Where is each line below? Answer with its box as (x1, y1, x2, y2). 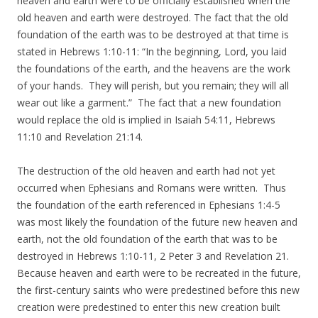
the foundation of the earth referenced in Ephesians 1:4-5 (17, 197, 280, 212)
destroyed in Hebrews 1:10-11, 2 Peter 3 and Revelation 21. (17, 248, 292, 263)
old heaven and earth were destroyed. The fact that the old (17, 10, 288, 24)
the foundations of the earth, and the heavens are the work (17, 61, 290, 75)
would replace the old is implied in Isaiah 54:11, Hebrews (17, 112, 275, 126)
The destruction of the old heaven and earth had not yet (17, 163, 275, 177)
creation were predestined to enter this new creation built (17, 300, 280, 314)
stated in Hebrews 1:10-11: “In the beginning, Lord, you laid (17, 44, 287, 58)
